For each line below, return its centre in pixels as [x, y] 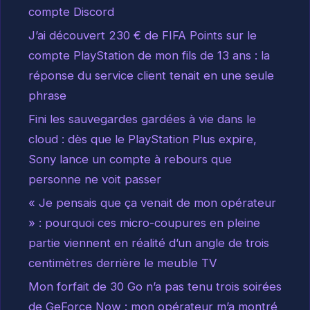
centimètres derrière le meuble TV [123, 263]
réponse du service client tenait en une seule [151, 76]
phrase [47, 96]
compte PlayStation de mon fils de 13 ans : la [149, 56]
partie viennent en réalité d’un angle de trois [149, 243]
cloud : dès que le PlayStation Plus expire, [143, 139]
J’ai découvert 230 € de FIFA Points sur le [143, 36]
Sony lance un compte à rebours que [130, 159]
